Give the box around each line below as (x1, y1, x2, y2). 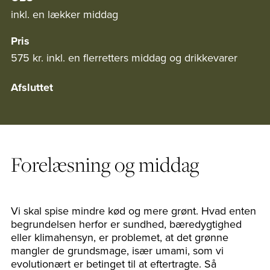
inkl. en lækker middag (11, 7, 118, 22)
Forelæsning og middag (11, 151, 199, 178)
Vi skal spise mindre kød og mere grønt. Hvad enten (11, 203, 256, 219)
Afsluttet (11, 80, 53, 96)
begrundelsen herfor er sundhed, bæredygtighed (11, 216, 242, 232)
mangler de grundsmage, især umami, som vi (11, 243, 224, 259)
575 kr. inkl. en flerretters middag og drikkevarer (11, 50, 237, 66)
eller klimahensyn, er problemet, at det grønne (11, 230, 228, 245)
